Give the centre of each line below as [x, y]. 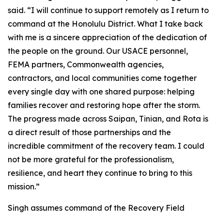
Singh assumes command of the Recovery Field [96, 208]
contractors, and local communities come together [102, 78]
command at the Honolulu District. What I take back [105, 24]
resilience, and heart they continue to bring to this [100, 173]
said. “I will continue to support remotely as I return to [108, 10]
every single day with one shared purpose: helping [101, 92]
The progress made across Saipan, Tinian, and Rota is [108, 119]
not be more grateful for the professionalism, [91, 159]
